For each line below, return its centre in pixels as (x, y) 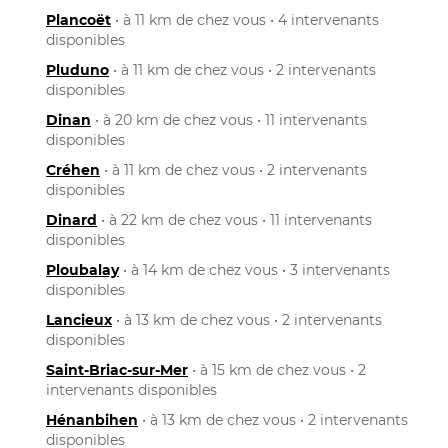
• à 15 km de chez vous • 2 (277, 369)
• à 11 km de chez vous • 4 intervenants (245, 19)
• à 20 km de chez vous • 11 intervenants (229, 119)
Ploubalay (82, 269)
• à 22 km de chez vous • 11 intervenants (234, 219)
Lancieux (79, 319)
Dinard (71, 219)
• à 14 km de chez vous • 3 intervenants (254, 269)
